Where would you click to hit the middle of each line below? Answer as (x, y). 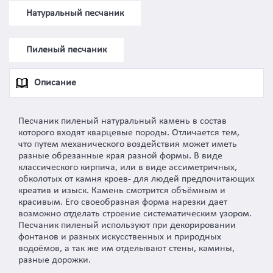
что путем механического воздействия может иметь (128, 145)
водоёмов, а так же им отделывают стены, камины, (126, 249)
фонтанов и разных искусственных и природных (120, 237)
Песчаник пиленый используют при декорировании (127, 226)
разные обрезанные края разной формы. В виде (120, 156)
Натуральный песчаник (75, 13)
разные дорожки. (55, 261)
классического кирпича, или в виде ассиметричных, (128, 168)
